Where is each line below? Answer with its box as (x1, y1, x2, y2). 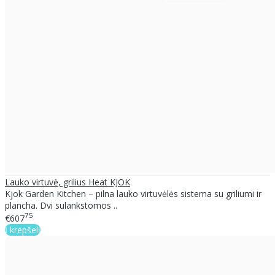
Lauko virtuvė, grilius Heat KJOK (5, 176, 130, 188)
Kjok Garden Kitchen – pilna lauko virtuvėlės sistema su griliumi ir (5, 187, 261, 199)
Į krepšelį (5, 224, 41, 236)
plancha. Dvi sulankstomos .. (5, 199, 117, 211)
